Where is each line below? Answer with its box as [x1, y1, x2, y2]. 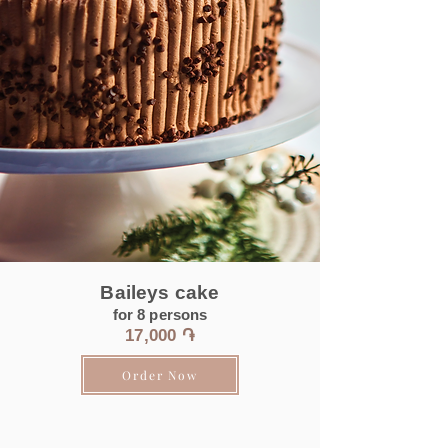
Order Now [122, 367, 198, 383]
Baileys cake [100, 282, 220, 303]
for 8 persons [112, 306, 208, 323]
